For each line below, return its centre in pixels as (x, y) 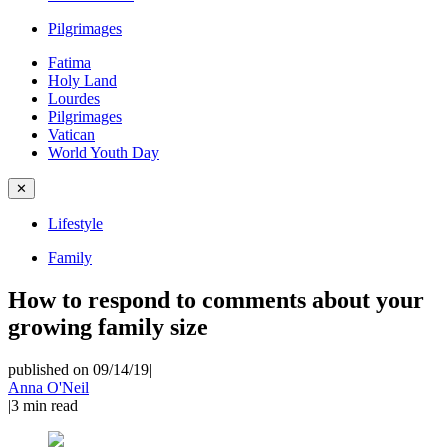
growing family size (108, 326)
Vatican (71, 134)
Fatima (69, 62)
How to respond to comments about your (216, 299)
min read (50, 405)
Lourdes (74, 98)
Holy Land (82, 80)
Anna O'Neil (48, 387)
